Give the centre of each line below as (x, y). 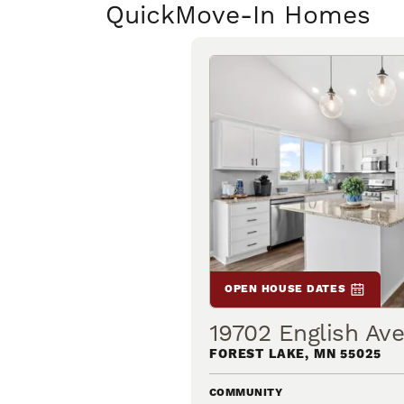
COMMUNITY (246, 393)
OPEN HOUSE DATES (285, 289)
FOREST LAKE (257, 355)
